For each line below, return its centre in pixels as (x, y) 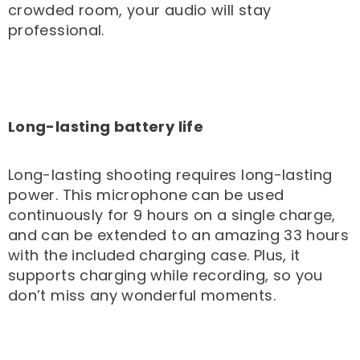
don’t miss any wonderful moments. (142, 296)
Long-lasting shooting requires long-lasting (170, 175)
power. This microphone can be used (146, 195)
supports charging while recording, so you (166, 276)
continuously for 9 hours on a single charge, (172, 215)
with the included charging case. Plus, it (154, 256)
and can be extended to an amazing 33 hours (179, 235)
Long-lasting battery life (106, 127)
